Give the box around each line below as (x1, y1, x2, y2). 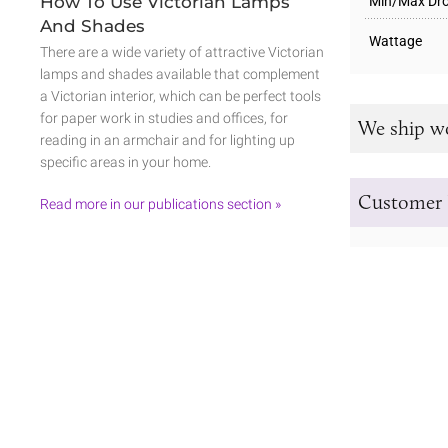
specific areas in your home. (40, 153, 211, 170)
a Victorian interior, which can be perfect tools (40, 87, 321, 104)
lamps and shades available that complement (40, 65, 320, 82)
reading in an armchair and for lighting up (40, 131, 295, 148)
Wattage (369, 33, 422, 50)
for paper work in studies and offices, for (40, 109, 288, 126)
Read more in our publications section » (40, 195, 281, 212)
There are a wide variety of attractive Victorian (40, 43, 324, 60)
